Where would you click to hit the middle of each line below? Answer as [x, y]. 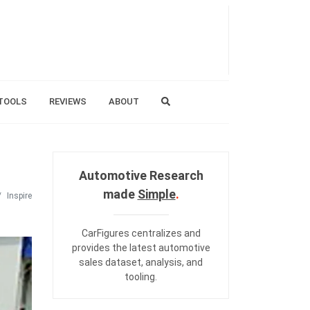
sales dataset [110, 262]
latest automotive [170, 248]
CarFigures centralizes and [141, 233]
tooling [140, 277]
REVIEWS [67, 101]
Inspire [19, 195]
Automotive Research [141, 175]
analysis [164, 262]
